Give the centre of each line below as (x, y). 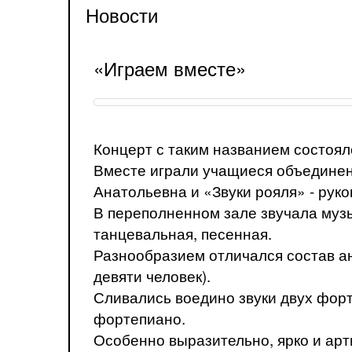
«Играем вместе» (170, 68)
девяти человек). (152, 275)
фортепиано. (139, 318)
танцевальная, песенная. (183, 233)
